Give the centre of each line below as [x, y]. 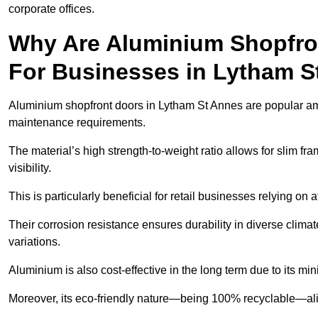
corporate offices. [51, 9]
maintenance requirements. [78, 123]
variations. [36, 242]
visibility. [31, 168]
